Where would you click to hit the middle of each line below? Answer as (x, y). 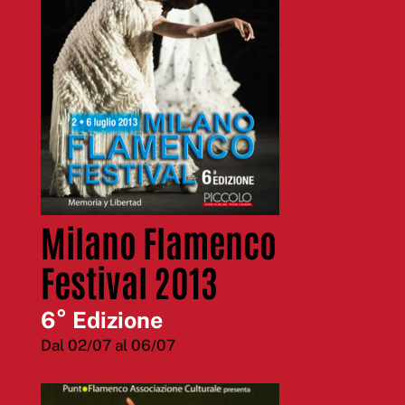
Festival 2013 (129, 281)
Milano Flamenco (158, 241)
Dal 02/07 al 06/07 (108, 345)
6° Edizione (101, 320)
